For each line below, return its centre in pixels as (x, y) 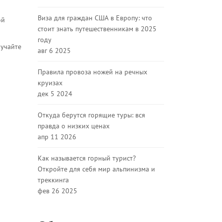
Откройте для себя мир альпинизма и (96, 169)
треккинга (53, 180)
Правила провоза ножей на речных (92, 72)
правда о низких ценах (74, 126)
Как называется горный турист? (87, 158)
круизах (50, 83)
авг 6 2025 (54, 51)
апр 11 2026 (57, 137)
